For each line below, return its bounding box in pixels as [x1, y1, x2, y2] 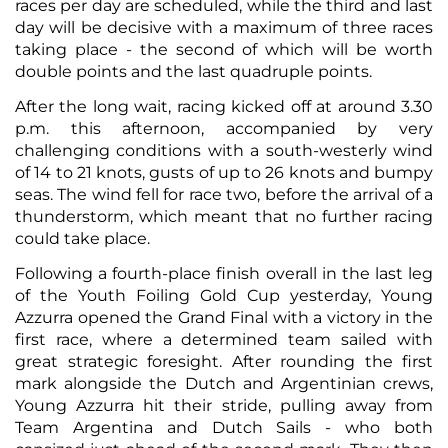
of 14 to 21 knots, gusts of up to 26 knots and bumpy [15, 162, 433, 182]
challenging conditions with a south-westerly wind [15, 140, 433, 160]
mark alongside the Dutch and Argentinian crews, [15, 373, 433, 393]
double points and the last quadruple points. [15, 61, 376, 81]
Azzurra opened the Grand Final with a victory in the [15, 307, 433, 327]
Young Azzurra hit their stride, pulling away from [15, 395, 433, 415]
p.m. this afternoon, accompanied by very [15, 118, 433, 138]
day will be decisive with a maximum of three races [15, 17, 433, 37]
